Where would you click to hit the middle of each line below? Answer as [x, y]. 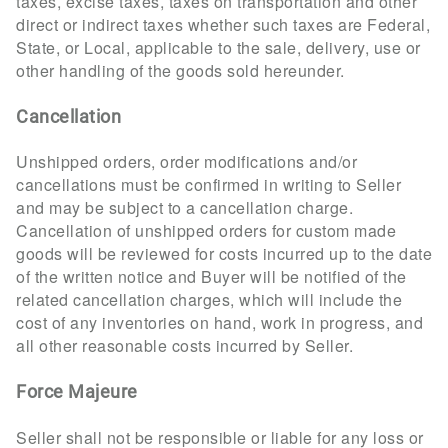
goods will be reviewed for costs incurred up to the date [224, 254]
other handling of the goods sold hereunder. [180, 70]
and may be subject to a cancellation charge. [184, 208]
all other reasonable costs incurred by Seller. [184, 346]
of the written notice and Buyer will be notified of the [211, 277]
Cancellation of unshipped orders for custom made [206, 231]
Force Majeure [77, 392]
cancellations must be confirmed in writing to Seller [208, 185]
